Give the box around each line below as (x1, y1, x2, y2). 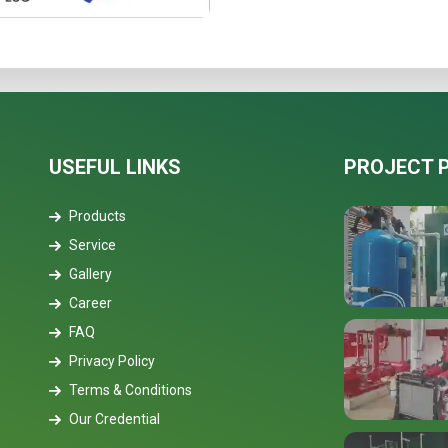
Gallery (69, 265, 113, 282)
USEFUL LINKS (49, 154, 182, 179)
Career (69, 294, 113, 311)
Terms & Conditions (69, 381, 193, 398)
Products (69, 207, 127, 224)
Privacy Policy (69, 352, 156, 369)
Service (69, 236, 117, 253)
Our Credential (69, 410, 161, 427)
